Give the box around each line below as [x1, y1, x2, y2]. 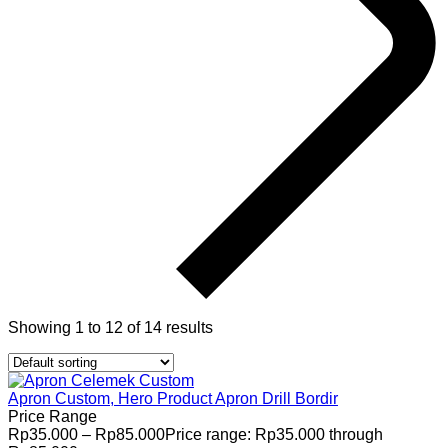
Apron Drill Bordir [215, 389, 338, 407]
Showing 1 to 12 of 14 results [8, 318, 213, 336]
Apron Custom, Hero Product [8, 389, 212, 407]
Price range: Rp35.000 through [165, 425, 383, 443]
